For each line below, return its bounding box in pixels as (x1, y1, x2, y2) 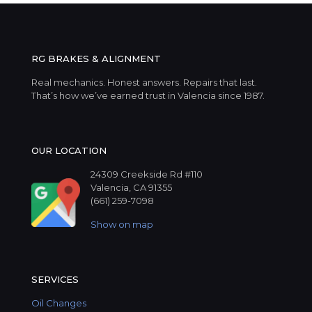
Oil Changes (31, 297, 86, 309)
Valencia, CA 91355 (91, 181, 172, 193)
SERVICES (31, 273, 79, 285)
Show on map (91, 218, 153, 230)
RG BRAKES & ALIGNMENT (31, 52, 161, 64)
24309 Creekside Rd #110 (91, 168, 203, 180)
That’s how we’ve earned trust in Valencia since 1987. (31, 89, 265, 101)
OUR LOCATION (31, 144, 107, 156)
